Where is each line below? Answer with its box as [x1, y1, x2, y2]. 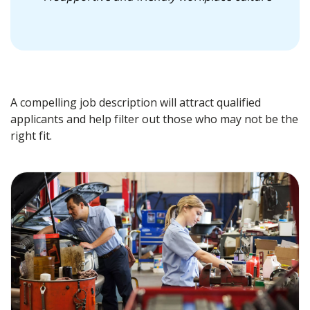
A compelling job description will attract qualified [10, 95, 261, 110]
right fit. [10, 128, 52, 143]
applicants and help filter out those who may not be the [10, 111, 298, 127]
